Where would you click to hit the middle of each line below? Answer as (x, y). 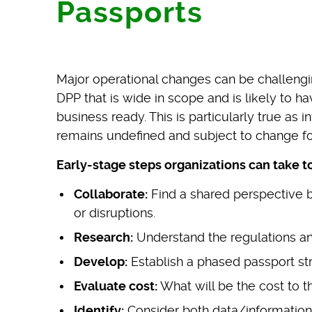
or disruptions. (114, 212)
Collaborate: (110, 194)
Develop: (100, 261)
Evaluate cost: (115, 286)
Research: (103, 237)
